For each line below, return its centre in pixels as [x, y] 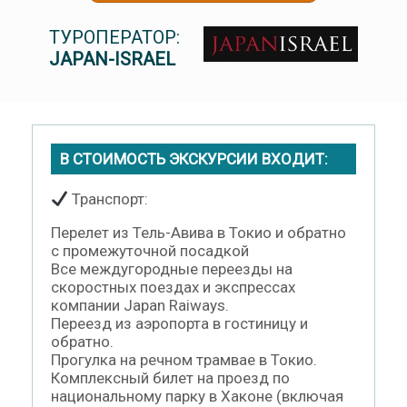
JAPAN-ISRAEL [112, 59]
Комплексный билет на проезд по [170, 377]
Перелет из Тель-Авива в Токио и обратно [199, 232]
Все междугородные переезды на [172, 268]
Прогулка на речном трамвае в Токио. [184, 359]
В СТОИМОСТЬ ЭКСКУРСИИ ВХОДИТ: [194, 159]
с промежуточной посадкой [150, 250]
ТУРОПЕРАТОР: [114, 37]
